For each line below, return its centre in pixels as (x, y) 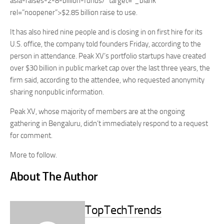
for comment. (31, 135)
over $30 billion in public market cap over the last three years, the (110, 68)
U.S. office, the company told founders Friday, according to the (105, 44)
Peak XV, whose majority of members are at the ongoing (97, 111)
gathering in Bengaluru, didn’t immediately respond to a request (109, 123)
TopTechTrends (123, 210)
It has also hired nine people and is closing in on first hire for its (106, 32)
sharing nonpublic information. (57, 92)
